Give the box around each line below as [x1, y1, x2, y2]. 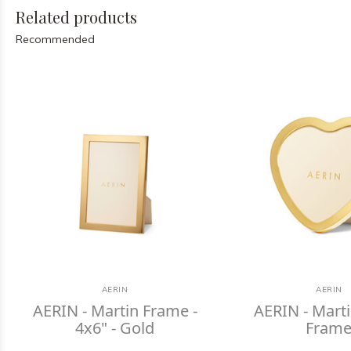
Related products [16, 6, 137, 27]
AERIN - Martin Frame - [32, 300, 197, 321]
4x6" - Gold [75, 317, 155, 338]
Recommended [16, 32, 95, 46]
